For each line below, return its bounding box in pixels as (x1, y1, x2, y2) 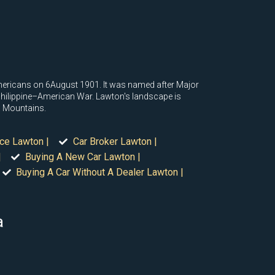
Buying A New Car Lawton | (25, 151, 141, 163)
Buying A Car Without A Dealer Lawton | (16, 166, 184, 178)
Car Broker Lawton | (72, 136, 157, 147)
